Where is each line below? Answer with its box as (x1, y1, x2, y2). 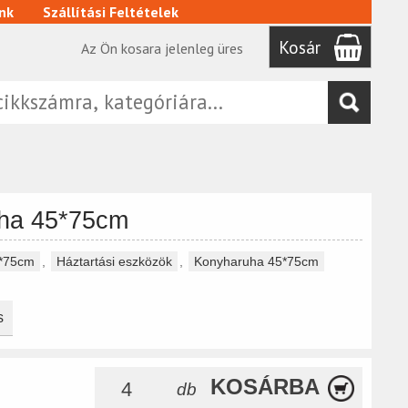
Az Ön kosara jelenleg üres (80, 38, 243, 57)
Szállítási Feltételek (42, 3, 178, 21)
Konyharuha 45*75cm (193, 253, 319, 269)
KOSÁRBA (210, 373, 321, 399)
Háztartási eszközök (56, 253, 172, 269)
